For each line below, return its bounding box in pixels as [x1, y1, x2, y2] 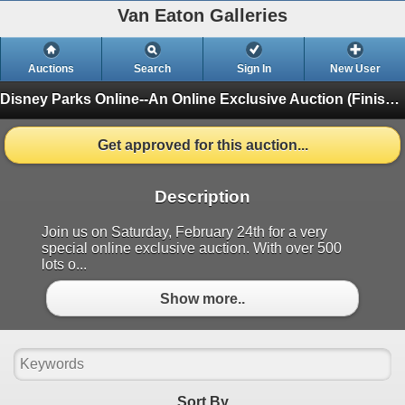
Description [155, 187, 250, 207]
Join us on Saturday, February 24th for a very [42, 224, 327, 240]
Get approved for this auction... [97, 137, 308, 153]
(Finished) [347, 90, 385, 107]
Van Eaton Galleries [118, 5, 287, 25]
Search [134, 62, 171, 75]
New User [329, 62, 381, 75]
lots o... [42, 257, 87, 273]
